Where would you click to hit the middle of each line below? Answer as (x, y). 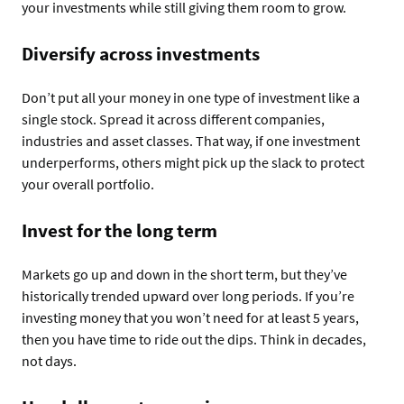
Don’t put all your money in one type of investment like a (191, 97)
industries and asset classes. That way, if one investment (191, 140)
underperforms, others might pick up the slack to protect (193, 162)
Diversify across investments (141, 53)
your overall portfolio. (88, 184)
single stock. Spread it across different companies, (173, 119)
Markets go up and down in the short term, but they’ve (184, 274)
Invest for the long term (119, 230)
